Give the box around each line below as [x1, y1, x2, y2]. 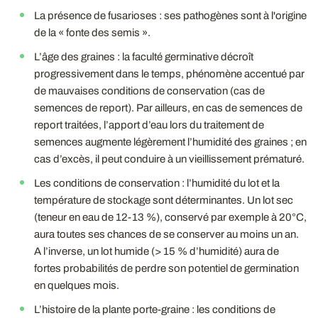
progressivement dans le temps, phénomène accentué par [34, 67, 305, 79]
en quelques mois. [34, 279, 119, 291]
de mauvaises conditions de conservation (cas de [34, 84, 265, 97]
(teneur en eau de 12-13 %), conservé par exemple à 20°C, [34, 211, 307, 223]
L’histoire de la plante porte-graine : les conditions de [34, 303, 275, 315]
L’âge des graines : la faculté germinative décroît [34, 50, 253, 62]
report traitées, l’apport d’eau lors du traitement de [34, 119, 264, 131]
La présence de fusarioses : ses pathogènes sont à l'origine [34, 9, 307, 21]
